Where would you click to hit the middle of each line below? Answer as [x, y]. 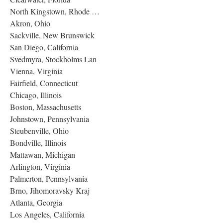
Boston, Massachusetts [46, 107]
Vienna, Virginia [36, 71]
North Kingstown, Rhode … [55, 11]
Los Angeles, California [47, 214]
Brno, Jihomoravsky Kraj [50, 190]
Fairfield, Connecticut [44, 83]
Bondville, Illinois [38, 142]
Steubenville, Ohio [39, 130]
